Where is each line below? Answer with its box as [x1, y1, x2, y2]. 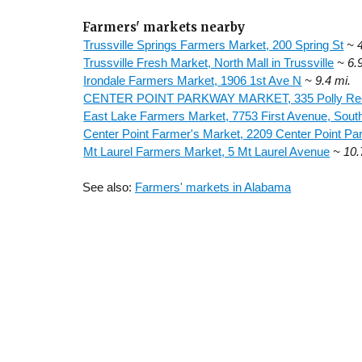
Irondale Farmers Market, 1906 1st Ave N [83, 73, 302, 87]
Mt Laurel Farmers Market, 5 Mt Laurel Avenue [83, 144, 330, 158]
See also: [82, 180, 135, 194]
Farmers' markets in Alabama [135, 180, 291, 194]
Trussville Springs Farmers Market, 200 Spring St [83, 37, 344, 52]
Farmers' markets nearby [82, 19, 245, 35]
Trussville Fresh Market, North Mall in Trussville [83, 55, 335, 69]
